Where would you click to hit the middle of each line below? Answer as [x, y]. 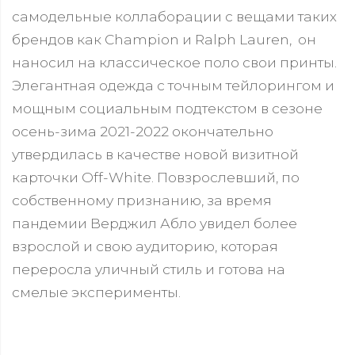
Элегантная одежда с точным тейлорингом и [173, 85]
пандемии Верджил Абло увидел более [155, 223]
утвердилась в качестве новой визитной [155, 154]
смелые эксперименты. [96, 292]
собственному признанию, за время [142, 200]
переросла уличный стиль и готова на [149, 269]
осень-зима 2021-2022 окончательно [143, 131]
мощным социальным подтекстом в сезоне [167, 108]
